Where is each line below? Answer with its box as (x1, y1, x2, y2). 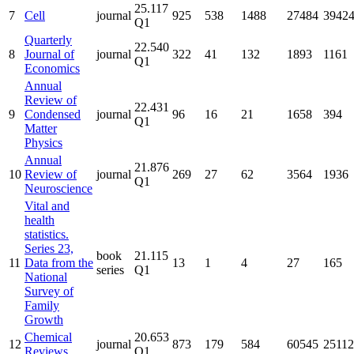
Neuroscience (24, 181, 92, 195)
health (24, 213, 55, 227)
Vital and (24, 198, 70, 213)
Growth (24, 312, 63, 326)
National (24, 269, 67, 284)
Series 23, (24, 241, 73, 255)
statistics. (24, 227, 69, 241)
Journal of (24, 47, 74, 61)
